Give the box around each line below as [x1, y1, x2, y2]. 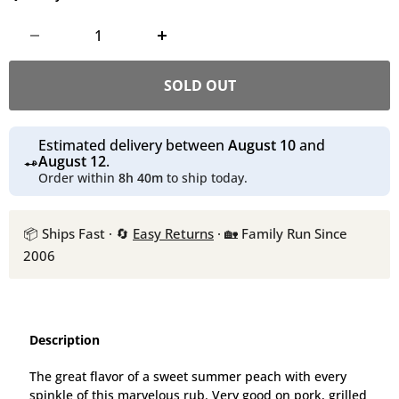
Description [28, 331, 100, 349]
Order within [37, 169, 118, 187]
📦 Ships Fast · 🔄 [23, 224, 133, 243]
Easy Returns [133, 224, 214, 243]
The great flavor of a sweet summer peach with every [28, 368, 346, 386]
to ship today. [162, 169, 248, 187]
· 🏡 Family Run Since [214, 224, 347, 243]
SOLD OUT [163, 76, 236, 96]
